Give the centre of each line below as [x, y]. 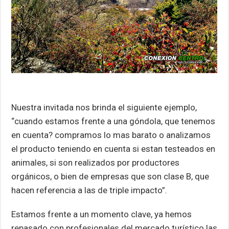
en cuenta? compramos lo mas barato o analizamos [111, 135]
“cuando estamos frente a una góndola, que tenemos [113, 121]
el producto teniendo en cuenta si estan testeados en [113, 148]
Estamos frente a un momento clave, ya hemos [102, 214]
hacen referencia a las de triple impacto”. [89, 190]
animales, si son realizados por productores [96, 162]
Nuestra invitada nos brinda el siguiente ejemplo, [104, 107]
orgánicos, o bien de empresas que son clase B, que [110, 176]
